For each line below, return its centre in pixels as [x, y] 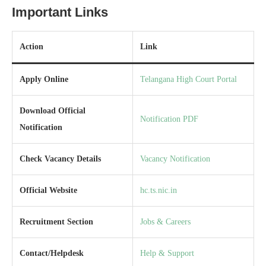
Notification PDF [169, 119]
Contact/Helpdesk [52, 253]
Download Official [53, 110]
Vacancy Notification [175, 159]
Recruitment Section [56, 221]
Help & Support [167, 253]
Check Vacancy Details [60, 159]
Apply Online [44, 79]
